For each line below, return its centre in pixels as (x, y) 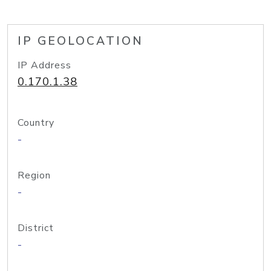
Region (34, 175)
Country (36, 123)
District (36, 228)
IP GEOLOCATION (80, 41)
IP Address (44, 65)
